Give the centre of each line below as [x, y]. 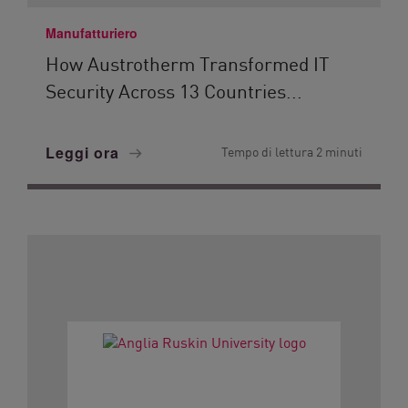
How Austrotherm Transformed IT [188, 63]
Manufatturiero [92, 33]
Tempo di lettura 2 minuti [292, 151]
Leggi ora [85, 153]
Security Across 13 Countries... [174, 90]
